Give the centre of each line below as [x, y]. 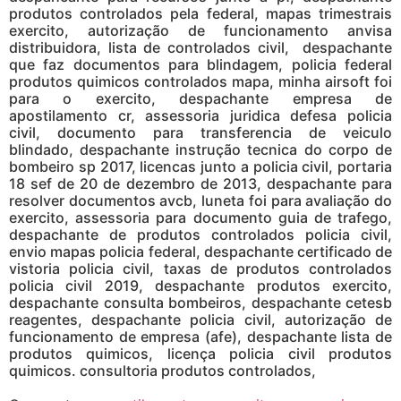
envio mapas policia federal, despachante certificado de [200, 251]
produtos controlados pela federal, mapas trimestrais [200, 13]
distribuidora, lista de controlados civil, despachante [200, 47]
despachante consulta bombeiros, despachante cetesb [200, 302]
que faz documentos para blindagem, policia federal [200, 64]
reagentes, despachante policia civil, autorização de [200, 319]
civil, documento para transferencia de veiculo [200, 132]
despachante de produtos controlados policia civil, [200, 234]
